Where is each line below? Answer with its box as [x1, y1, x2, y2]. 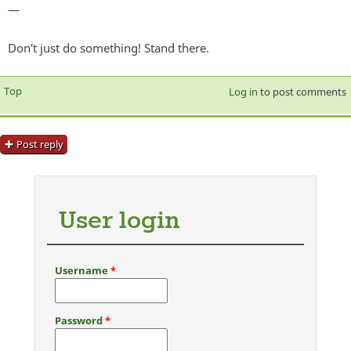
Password [55, 313, 105, 328]
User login [59, 205, 179, 238]
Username [55, 263, 110, 278]
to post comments [257, 85, 346, 100]
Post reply [16, 139, 63, 150]
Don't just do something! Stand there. [8, 40, 209, 56]
